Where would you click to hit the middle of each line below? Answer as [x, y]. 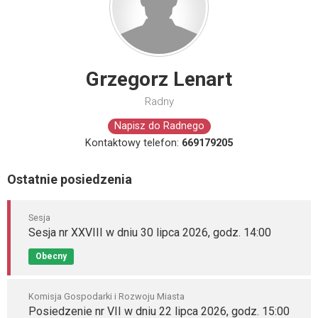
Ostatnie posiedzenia [70, 179]
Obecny [51, 256]
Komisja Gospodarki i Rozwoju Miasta [106, 296]
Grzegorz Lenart [159, 79]
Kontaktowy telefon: [133, 143]
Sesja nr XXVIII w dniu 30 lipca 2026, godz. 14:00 [150, 232]
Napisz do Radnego [159, 126]
